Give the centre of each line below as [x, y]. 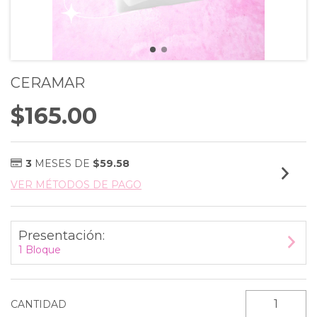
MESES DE [63, 163]
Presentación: [62, 235]
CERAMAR [48, 82]
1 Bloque [40, 249]
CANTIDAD [39, 304]
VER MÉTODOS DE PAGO [76, 184]
